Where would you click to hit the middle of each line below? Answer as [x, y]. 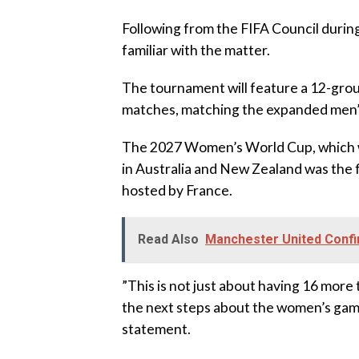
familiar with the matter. [196, 50]
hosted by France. [177, 190]
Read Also [168, 239]
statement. [156, 329]
